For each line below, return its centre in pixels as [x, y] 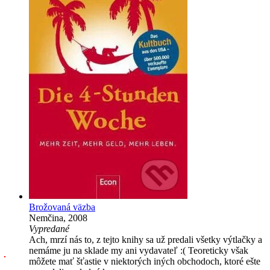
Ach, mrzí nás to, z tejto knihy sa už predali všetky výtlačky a [146, 240]
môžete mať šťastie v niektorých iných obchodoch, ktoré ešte [145, 262]
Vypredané [49, 229]
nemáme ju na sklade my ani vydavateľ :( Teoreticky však [139, 251]
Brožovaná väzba [62, 207]
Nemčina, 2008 [58, 218]
